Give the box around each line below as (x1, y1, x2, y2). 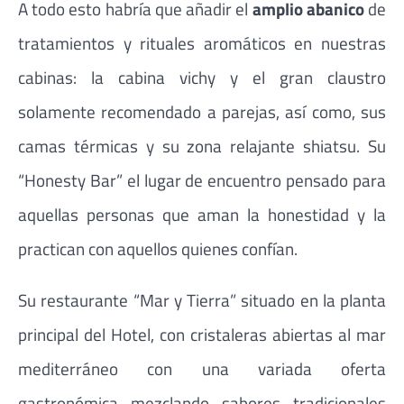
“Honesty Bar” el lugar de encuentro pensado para (18, 166, 386, 193)
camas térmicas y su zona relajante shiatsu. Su (18, 132, 386, 159)
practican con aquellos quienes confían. (18, 234, 298, 262)
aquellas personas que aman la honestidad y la (18, 200, 386, 227)
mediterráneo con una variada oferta (18, 354, 386, 381)
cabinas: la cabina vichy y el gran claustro (18, 63, 386, 90)
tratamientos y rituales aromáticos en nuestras (18, 29, 386, 56)
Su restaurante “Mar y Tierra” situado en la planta (18, 286, 386, 313)
